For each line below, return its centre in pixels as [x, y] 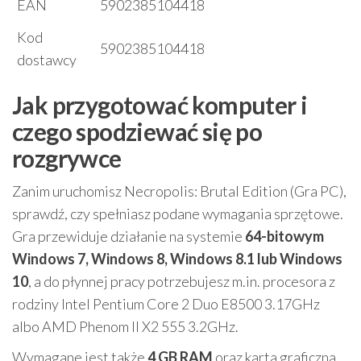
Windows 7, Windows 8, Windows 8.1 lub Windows [177, 259]
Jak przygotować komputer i [160, 105]
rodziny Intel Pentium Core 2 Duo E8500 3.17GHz [166, 304]
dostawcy [47, 60]
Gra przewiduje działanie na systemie [129, 237]
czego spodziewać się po [137, 132]
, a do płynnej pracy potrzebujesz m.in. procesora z [182, 282]
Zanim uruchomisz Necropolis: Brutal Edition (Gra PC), [179, 191]
